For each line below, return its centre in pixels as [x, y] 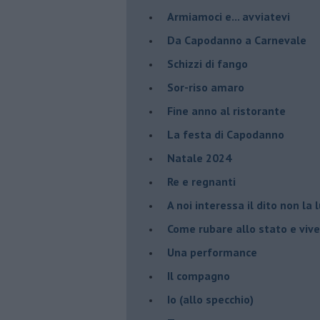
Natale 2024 [199, 157]
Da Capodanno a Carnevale [237, 40]
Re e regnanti [201, 181]
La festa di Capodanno [226, 134]
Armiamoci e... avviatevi [229, 16]
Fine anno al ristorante [226, 110]
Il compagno [199, 275]
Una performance [212, 252]
